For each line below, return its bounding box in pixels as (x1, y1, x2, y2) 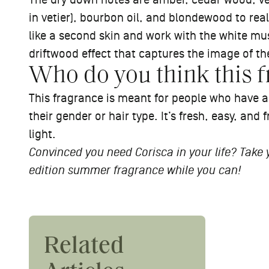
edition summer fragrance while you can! (29, 164, 241, 177)
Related (44, 235, 124, 259)
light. (29, 128, 56, 141)
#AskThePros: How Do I (40, 252, 192, 266)
